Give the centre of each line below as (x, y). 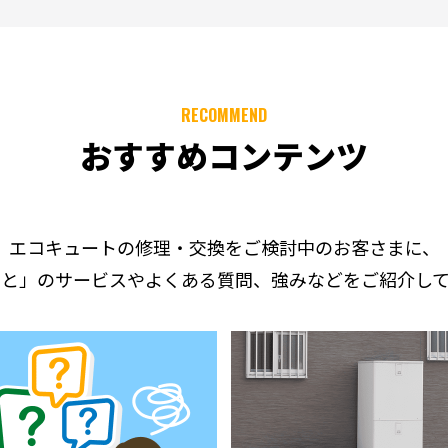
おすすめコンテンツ (224, 155)
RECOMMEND (224, 115)
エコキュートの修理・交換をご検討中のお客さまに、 (224, 247)
